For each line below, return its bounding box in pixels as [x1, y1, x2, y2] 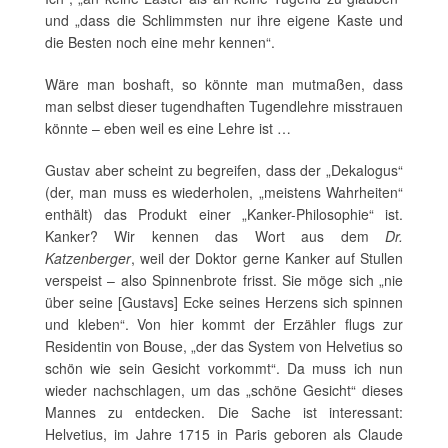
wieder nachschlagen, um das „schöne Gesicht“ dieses [45, 380, 403, 401]
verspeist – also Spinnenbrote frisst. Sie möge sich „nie [45, 270, 403, 291]
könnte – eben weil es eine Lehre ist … [45, 118, 291, 139]
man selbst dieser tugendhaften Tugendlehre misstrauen [45, 96, 403, 117]
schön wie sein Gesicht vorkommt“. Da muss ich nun [45, 358, 403, 379]
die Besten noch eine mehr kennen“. [45, 32, 275, 53]
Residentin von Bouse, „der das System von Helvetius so [45, 336, 403, 357]
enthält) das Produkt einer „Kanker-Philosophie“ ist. [45, 204, 403, 225]
